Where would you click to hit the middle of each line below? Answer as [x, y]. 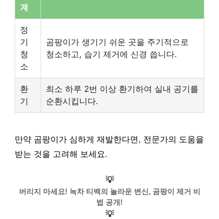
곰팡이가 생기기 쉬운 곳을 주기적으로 [117, 42]
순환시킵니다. [72, 101]
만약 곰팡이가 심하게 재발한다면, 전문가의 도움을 [109, 139]
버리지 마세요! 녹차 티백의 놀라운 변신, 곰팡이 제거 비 [109, 192]
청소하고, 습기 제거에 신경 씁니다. [111, 54]
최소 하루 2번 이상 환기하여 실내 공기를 [122, 89]
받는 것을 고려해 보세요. [61, 154]
